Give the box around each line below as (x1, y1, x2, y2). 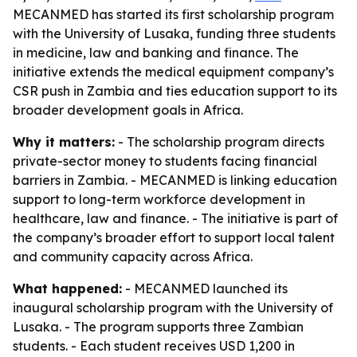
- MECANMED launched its (122, 280, 288, 296)
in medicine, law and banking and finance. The (13, 45, 299, 61)
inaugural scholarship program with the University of (13, 300, 333, 316)
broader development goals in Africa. (13, 102, 243, 118)
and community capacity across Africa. (13, 249, 253, 265)
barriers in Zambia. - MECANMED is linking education (13, 172, 337, 188)
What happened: (13, 280, 122, 296)
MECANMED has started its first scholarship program (13, 6, 334, 22)
